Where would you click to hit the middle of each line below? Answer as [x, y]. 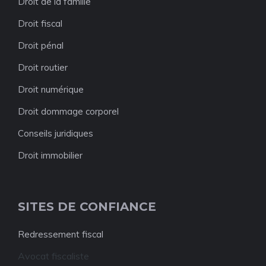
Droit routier [43, 67]
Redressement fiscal [61, 234]
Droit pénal [41, 45]
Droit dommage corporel [68, 111]
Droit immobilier [50, 155]
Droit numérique [51, 89]
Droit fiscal [40, 23]
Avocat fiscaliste [53, 256]
